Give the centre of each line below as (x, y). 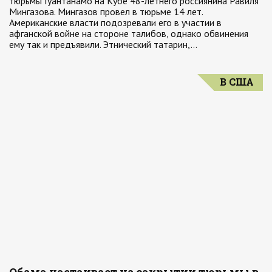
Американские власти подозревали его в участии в (115, 22)
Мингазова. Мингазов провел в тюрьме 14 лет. (106, 12)
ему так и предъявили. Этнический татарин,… (103, 44)
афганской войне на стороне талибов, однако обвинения (129, 33)
